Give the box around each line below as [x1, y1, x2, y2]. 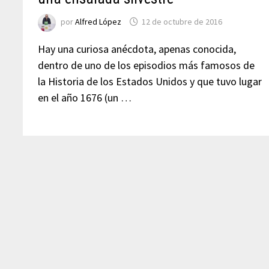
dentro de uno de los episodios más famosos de [38, 58, 255, 72]
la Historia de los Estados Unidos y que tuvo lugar [38, 74, 262, 88]
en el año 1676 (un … [38, 91, 132, 104]
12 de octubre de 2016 [142, 16, 223, 28]
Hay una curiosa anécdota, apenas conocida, [38, 42, 237, 56]
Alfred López [75, 16, 122, 28]
